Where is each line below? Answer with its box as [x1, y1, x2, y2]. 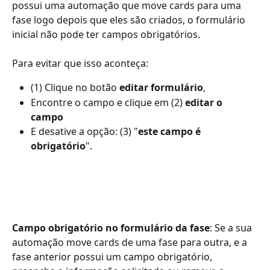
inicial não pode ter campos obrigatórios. [12, 28, 200, 42]
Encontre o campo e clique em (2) [31, 95, 185, 109]
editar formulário [119, 81, 203, 95]
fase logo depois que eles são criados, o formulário [12, 13, 248, 27]
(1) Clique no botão [31, 81, 119, 95]
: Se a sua [210, 221, 254, 235]
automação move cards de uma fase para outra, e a [12, 236, 250, 250]
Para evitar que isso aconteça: [12, 57, 151, 71]
